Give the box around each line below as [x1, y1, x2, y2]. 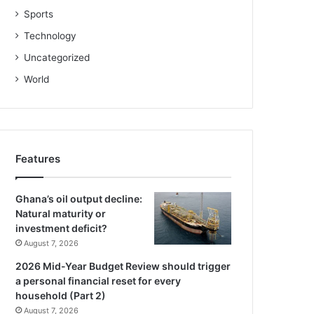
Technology [24, 30, 77, 42]
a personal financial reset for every [15, 275, 182, 287]
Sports [24, 8, 54, 20]
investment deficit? [15, 222, 108, 235]
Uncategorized [24, 52, 90, 64]
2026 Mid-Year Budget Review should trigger [15, 260, 231, 273]
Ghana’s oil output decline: [15, 193, 143, 205]
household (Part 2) [15, 289, 107, 302]
